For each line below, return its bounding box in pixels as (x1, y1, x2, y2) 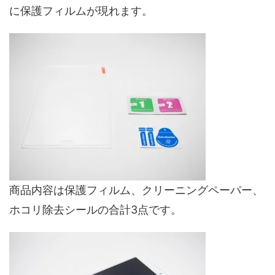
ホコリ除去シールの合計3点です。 (9, 203, 182, 217)
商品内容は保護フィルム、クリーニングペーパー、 (9, 184, 263, 197)
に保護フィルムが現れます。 (9, 4, 153, 18)
